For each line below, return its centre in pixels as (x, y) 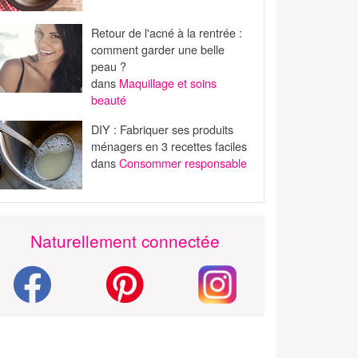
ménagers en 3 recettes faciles (169, 146)
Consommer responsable (183, 163)
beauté (109, 100)
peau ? (109, 66)
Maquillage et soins (168, 83)
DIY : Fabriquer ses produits (163, 129)
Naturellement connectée (125, 241)
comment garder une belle (158, 50)
